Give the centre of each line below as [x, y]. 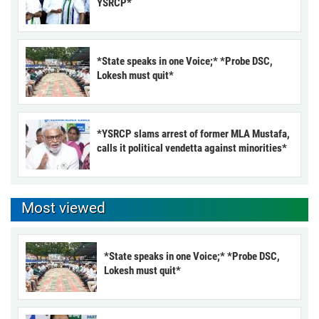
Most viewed [63, 208]
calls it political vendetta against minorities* [192, 148]
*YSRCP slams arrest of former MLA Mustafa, [193, 134]
